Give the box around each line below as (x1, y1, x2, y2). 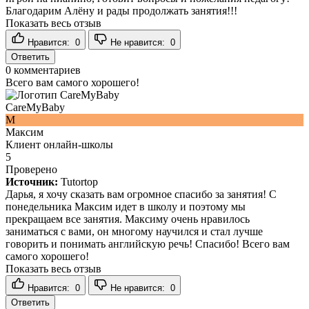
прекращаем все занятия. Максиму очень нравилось (6, 212, 250, 225)
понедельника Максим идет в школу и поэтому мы (6, 200, 246, 212)
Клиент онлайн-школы (6, 138, 113, 150)
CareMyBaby (6, 101, 65, 113)
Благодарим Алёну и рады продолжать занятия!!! (6, 4, 237, 17)
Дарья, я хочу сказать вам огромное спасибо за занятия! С (6, 188, 277, 200)
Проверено (6, 163, 57, 175)
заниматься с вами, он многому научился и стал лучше (6, 225, 263, 237)
